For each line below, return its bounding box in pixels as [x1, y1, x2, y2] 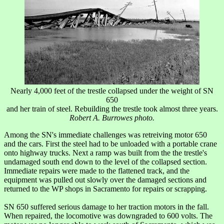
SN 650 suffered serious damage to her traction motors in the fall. [4, 202, 209, 211]
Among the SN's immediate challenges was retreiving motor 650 [4, 130, 207, 139]
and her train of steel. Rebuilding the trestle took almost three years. [6, 104, 218, 113]
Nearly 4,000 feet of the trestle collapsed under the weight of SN [10, 86, 213, 95]
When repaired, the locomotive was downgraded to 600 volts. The [4, 211, 212, 220]
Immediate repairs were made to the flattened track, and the [4, 166, 189, 175]
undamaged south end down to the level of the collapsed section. [4, 157, 207, 166]
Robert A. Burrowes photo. [69, 113, 154, 122]
